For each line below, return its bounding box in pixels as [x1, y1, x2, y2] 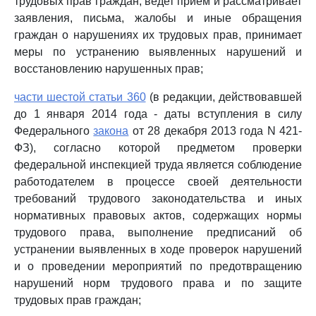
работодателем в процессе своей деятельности [14, 176, 302, 188]
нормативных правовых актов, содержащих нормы [14, 209, 302, 221]
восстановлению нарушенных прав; [14, 63, 203, 75]
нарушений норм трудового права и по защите [14, 277, 302, 289]
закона [93, 125, 129, 137]
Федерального [14, 125, 94, 137]
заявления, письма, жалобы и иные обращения [14, 12, 302, 24]
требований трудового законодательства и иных [14, 193, 302, 205]
